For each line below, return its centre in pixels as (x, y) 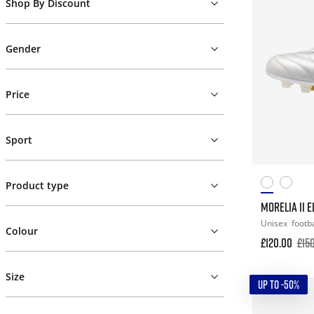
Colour (22, 231)
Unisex (275, 223)
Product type (37, 185)
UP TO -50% (279, 284)
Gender (23, 49)
